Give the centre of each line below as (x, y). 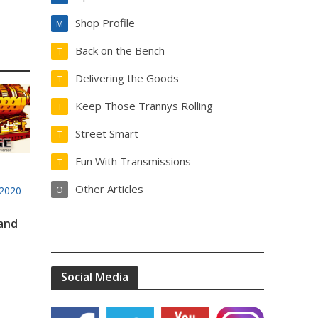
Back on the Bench (120, 50)
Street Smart (107, 133)
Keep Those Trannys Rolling (144, 106)
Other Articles (110, 189)
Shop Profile (105, 23)
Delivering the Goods (127, 78)
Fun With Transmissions (133, 161)
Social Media (95, 277)
